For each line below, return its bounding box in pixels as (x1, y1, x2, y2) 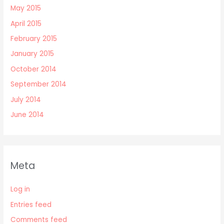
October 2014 (10, 64, 57, 74)
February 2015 (10, 33, 57, 43)
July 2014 (10, 94, 41, 104)
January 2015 (10, 49, 54, 59)
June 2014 (10, 109, 44, 119)
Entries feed (10, 199, 52, 209)
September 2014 (10, 79, 67, 89)
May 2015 (10, 3, 41, 13)
